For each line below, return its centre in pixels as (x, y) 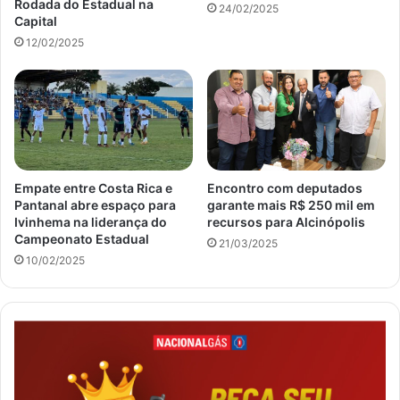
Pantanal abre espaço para (95, 204)
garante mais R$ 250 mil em (291, 204)
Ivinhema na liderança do (91, 221)
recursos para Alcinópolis (286, 221)
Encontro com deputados (285, 187)
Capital (36, 21)
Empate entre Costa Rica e (93, 187)
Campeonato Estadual (82, 238)
